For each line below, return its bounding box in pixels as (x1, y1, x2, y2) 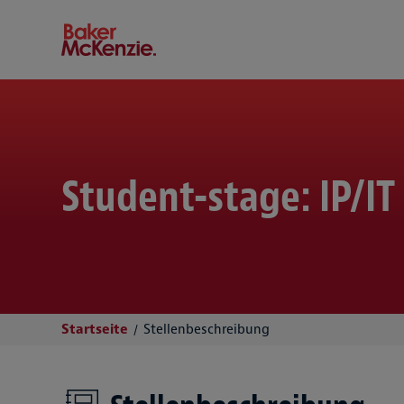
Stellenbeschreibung (143, 320, 270, 338)
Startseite (61, 320, 128, 338)
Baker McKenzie (107, 37, 197, 59)
